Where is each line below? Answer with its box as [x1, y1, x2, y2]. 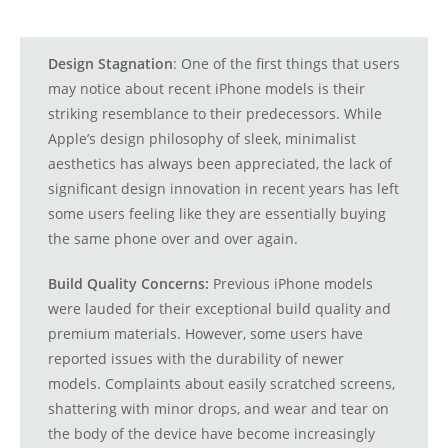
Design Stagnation [48, 54, 173, 74]
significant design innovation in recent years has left [48, 179, 399, 199]
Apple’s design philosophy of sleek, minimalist [48, 129, 356, 149]
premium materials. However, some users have [48, 324, 363, 344]
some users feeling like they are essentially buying [48, 204, 386, 224]
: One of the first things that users [173, 54, 400, 74]
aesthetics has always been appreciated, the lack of [48, 154, 392, 174]
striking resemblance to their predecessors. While [48, 104, 382, 124]
